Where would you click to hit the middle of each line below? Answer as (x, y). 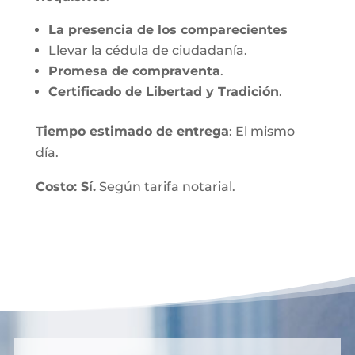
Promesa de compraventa (134, 71)
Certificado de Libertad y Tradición (163, 92)
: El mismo (261, 131)
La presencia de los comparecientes (168, 30)
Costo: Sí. (65, 187)
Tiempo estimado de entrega (132, 131)
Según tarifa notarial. (165, 187)
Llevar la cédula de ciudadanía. (147, 50)
